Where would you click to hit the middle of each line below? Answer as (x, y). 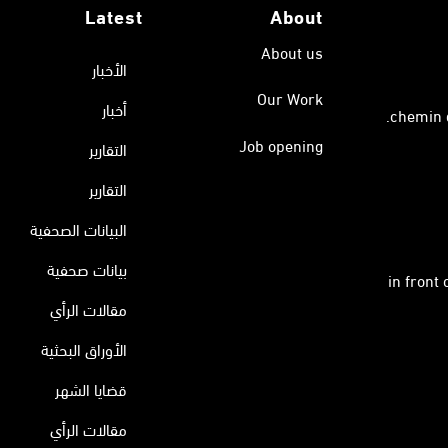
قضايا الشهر (90, 388)
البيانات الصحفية (78, 228)
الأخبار (109, 68)
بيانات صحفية (86, 268)
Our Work (290, 98)
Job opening (281, 145)
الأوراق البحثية (83, 348)
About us (292, 51)
